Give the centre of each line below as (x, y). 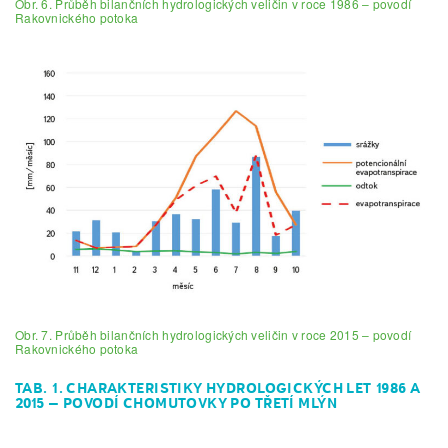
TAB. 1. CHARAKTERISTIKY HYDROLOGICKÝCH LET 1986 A (218, 388)
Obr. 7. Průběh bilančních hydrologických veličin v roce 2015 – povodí (213, 335)
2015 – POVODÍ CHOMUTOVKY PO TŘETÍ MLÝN (176, 403)
